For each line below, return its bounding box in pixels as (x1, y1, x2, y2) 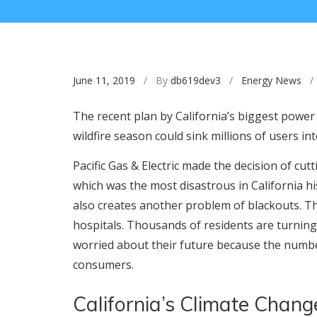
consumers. (73, 257, 134, 272)
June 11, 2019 (73, 74, 135, 87)
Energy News (241, 74, 301, 87)
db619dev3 (171, 74, 221, 87)
